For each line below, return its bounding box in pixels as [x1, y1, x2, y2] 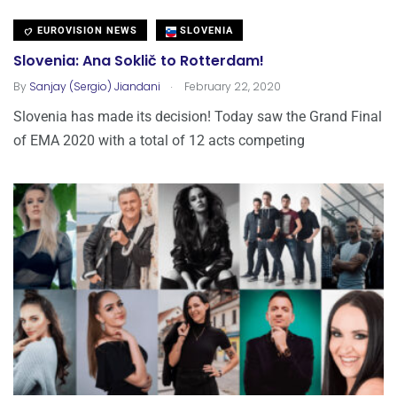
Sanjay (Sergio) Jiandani [29, 79, 160, 95]
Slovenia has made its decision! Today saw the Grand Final [13, 108, 382, 126]
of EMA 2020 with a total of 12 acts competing [13, 132, 305, 150]
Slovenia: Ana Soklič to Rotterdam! [13, 51, 264, 72]
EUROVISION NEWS [34, 25, 137, 37]
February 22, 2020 [182, 79, 281, 95]
